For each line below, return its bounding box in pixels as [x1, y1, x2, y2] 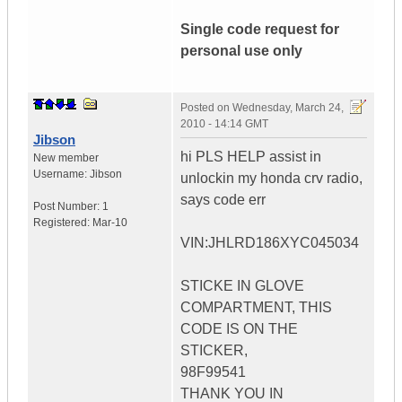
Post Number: [33, 200, 102, 214]
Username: [33, 168, 90, 181]
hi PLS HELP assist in [180, 149, 321, 165]
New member [33, 152, 99, 165]
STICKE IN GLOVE [180, 278, 304, 294]
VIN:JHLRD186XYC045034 [180, 235, 359, 251]
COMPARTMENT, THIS [180, 300, 332, 316]
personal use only [180, 43, 302, 59]
